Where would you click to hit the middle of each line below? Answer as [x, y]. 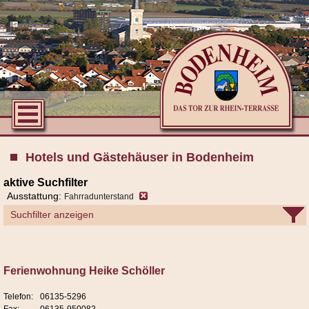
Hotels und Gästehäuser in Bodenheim [140, 157]
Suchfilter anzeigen [52, 215]
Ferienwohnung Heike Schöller [84, 271]
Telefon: [18, 297]
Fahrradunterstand [99, 197]
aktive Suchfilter [46, 182]
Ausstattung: [36, 196]
